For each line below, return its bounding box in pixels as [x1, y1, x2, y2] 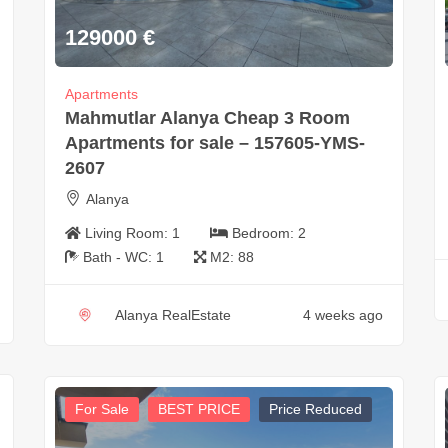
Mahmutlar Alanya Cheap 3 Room [64, 107, 350, 128]
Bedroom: [231, 224, 298, 241]
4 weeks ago [302, 306, 383, 323]
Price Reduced [268, 400, 362, 417]
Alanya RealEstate [114, 306, 231, 323]
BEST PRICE [157, 400, 240, 417]
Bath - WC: [82, 248, 156, 265]
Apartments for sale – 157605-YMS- [64, 132, 365, 153]
